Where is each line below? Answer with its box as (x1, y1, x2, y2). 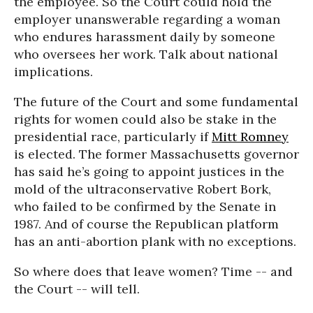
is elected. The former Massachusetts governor (14, 146, 299, 162)
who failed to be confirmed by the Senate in (14, 198, 276, 214)
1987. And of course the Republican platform (14, 216, 279, 232)
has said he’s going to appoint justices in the (14, 163, 284, 180)
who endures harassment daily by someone (14, 29, 275, 45)
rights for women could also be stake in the (14, 111, 277, 127)
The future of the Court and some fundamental (14, 94, 298, 110)
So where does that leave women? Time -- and (14, 263, 293, 279)
